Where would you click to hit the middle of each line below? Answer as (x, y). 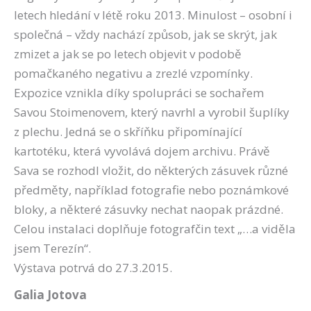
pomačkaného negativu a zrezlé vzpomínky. (133, 74)
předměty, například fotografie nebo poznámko (145, 190)
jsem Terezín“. (52, 249)
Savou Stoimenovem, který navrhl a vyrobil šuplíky (152, 112)
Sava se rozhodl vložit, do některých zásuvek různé (151, 171)
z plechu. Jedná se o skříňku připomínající (128, 132)
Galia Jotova (50, 295)
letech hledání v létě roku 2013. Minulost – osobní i (153, 15)
